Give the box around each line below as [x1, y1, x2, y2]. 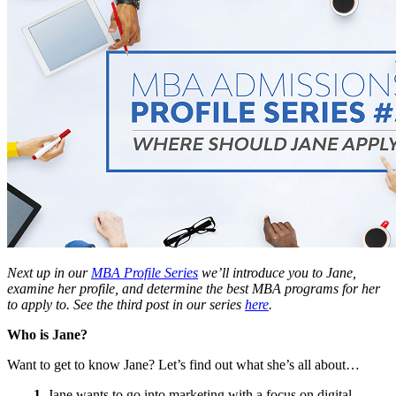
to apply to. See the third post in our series [7, 296, 245, 312]
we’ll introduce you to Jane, [198, 264, 356, 280]
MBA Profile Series [91, 264, 198, 280]
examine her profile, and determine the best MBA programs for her [7, 280, 380, 296]
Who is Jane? [7, 326, 88, 342]
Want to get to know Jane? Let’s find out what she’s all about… [7, 356, 360, 372]
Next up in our [7, 264, 91, 280]
